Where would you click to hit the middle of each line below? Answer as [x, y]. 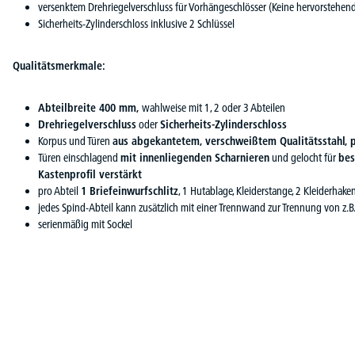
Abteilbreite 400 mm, [89, 107]
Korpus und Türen [75, 141]
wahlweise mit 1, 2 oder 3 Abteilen [212, 107]
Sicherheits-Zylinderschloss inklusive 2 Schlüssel [136, 23]
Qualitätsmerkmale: [59, 65]
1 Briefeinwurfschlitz [130, 191]
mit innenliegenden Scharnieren [195, 157]
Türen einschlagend [79, 157]
